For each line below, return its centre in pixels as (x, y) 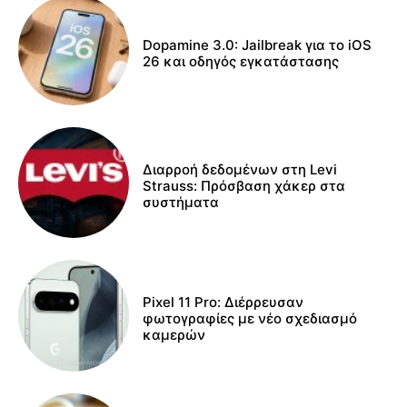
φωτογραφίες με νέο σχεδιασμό (250, 319)
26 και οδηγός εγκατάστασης (241, 61)
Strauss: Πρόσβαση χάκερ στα (244, 186)
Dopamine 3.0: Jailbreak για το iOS (258, 45)
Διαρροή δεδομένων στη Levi (240, 170)
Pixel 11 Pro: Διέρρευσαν (223, 303)
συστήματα (181, 203)
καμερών (174, 335)
